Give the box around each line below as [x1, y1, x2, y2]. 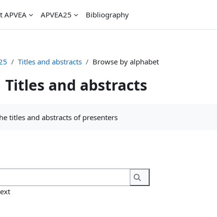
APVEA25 [41, 10, 72, 19]
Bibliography [86, 10, 129, 19]
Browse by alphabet [92, 57, 159, 66]
